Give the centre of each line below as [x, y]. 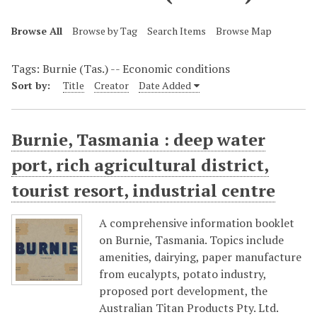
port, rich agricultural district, [140, 165]
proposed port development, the [183, 291]
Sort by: [32, 86]
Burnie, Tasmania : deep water [138, 140]
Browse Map [244, 30]
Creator [111, 86]
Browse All [37, 30]
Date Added [165, 86]
